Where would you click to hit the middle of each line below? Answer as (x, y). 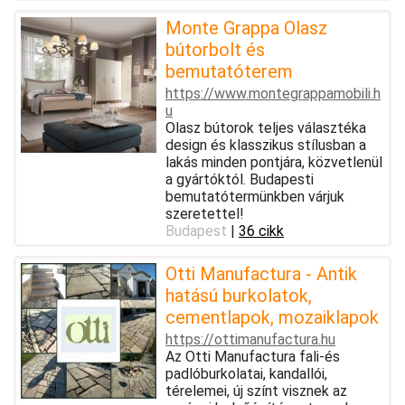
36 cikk (261, 231)
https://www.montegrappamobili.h (273, 93)
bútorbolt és (215, 49)
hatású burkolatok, (239, 295)
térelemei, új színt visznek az (256, 391)
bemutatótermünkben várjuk (255, 196)
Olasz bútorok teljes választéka (266, 127)
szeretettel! (205, 213)
